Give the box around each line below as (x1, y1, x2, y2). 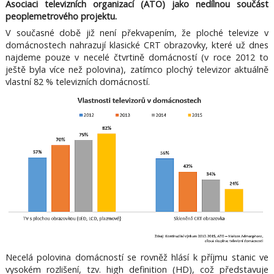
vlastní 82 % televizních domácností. (5, 76, 150, 88)
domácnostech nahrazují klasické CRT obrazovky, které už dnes (5, 39, 269, 51)
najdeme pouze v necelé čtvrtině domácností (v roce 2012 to (5, 51, 269, 64)
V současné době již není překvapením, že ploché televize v (5, 27, 269, 39)
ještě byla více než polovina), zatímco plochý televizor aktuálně (5, 64, 269, 76)
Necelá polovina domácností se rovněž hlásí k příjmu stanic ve (5, 251, 269, 263)
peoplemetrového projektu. (5, 10, 117, 23)
